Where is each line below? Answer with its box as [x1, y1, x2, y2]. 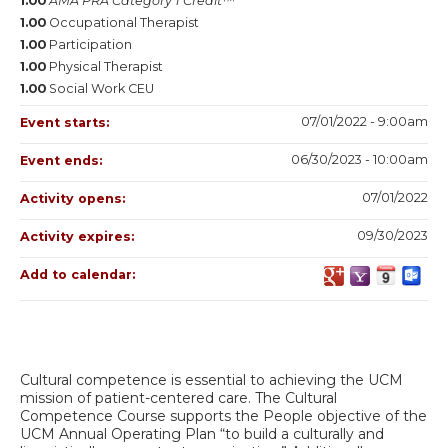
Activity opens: [20, 190, 129, 206]
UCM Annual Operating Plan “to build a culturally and [20, 424, 384, 443]
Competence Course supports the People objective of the [20, 406, 427, 425]
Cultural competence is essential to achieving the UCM [20, 370, 403, 389]
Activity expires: [20, 228, 138, 244]
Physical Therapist [49, 58, 163, 74]
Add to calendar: [20, 266, 139, 282]
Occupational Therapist [49, 14, 199, 30]
